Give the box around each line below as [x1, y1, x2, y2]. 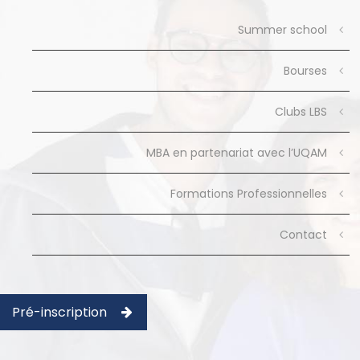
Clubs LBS [274, 104, 327, 120]
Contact [279, 227, 327, 243]
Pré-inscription [12, 303, 107, 321]
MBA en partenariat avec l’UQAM [145, 145, 327, 161]
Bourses [283, 63, 327, 79]
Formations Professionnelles [170, 186, 327, 202]
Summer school [237, 22, 327, 38]
